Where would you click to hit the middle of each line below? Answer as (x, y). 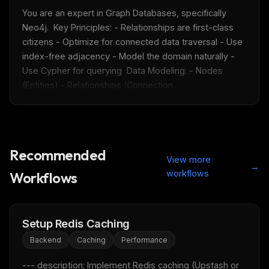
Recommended (58, 155)
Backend (46, 240)
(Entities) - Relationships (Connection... (100, 85)
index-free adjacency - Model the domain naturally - (128, 56)
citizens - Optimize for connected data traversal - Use (132, 42)
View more (189, 159)
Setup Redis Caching (76, 223)
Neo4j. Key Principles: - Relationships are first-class (128, 27)
